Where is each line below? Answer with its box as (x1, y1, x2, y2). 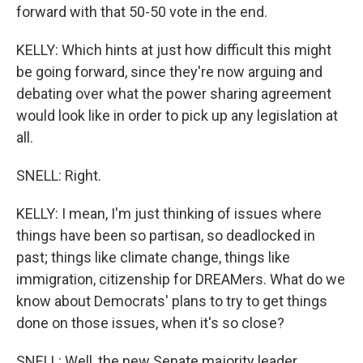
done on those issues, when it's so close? (16, 314, 284, 332)
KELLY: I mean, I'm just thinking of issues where (16, 205, 322, 223)
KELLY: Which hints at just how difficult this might (16, 41, 331, 59)
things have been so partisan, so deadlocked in (16, 227, 315, 245)
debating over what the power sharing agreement (16, 85, 331, 103)
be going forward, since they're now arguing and (16, 63, 322, 81)
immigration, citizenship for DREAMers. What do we (16, 271, 345, 288)
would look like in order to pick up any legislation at (16, 107, 338, 125)
